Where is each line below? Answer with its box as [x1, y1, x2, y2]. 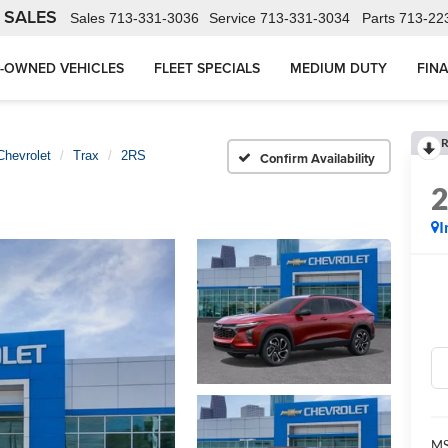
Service [209, 10, 256, 27]
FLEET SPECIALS [154, 58, 260, 79]
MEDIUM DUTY [290, 58, 387, 79]
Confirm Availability [260, 148, 375, 168]
